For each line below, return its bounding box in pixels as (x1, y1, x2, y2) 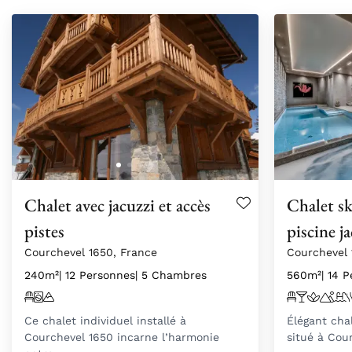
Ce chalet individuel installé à (24, 313, 186, 327)
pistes (24, 218, 64, 243)
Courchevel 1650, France (24, 245, 157, 258)
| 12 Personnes (59, 268, 135, 281)
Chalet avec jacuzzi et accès (24, 192, 211, 217)
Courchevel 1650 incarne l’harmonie (24, 330, 219, 343)
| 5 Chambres (135, 268, 207, 281)
